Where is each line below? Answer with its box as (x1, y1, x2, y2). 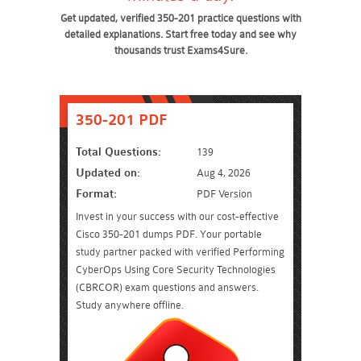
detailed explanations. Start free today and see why (64, 28, 297, 40)
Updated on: (76, 166, 140, 180)
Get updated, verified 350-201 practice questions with (60, 12, 301, 24)
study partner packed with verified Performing (76, 246, 284, 258)
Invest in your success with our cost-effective (76, 210, 279, 222)
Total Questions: (76, 145, 161, 159)
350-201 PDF (76, 111, 168, 129)
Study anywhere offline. (76, 299, 184, 311)
